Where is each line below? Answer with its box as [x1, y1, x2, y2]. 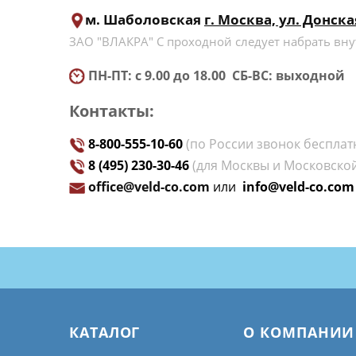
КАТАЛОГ [69, 322, 141, 342]
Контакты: [69, 99, 162, 122]
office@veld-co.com [88, 178, 210, 195]
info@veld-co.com [242, 178, 354, 195]
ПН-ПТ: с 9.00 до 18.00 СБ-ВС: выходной [85, 67, 345, 84]
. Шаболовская [96, 9, 204, 29]
